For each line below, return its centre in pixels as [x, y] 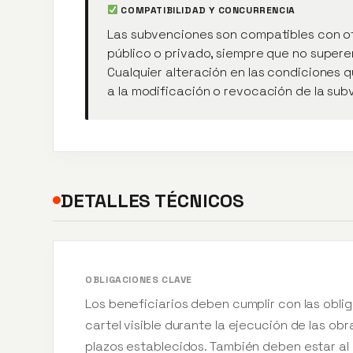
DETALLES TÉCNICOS [152, 200]
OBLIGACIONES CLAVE [139, 280]
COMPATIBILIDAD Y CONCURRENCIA [206, 10]
